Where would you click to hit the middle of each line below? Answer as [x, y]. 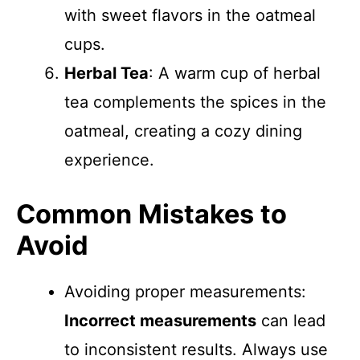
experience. [109, 160]
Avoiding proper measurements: [185, 292]
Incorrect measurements [160, 321]
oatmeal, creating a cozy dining [183, 131]
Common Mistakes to [151, 214]
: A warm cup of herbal [235, 73]
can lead [291, 321]
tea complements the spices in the [195, 102]
